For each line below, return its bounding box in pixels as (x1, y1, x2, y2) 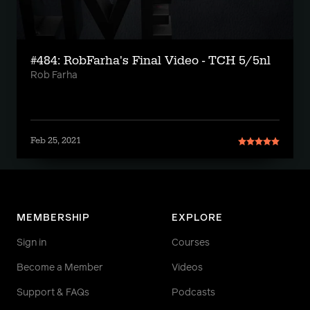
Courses (172, 238, 210, 248)
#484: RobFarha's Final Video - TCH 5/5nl (30, 53, 271, 69)
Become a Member (17, 263, 103, 273)
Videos (172, 263, 203, 273)
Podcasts (172, 288, 215, 298)
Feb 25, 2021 (30, 135, 81, 146)
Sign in (17, 238, 46, 248)
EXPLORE (172, 213, 223, 223)
